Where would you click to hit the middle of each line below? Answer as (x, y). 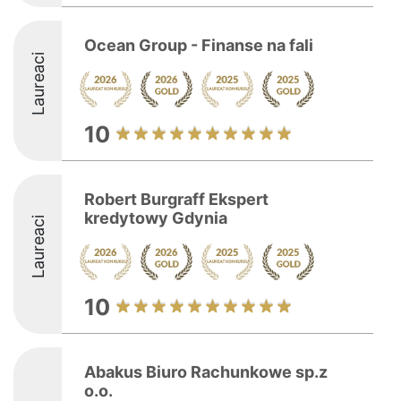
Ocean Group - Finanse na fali (199, 45)
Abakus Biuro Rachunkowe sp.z (206, 372)
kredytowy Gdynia (156, 218)
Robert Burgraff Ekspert (176, 199)
